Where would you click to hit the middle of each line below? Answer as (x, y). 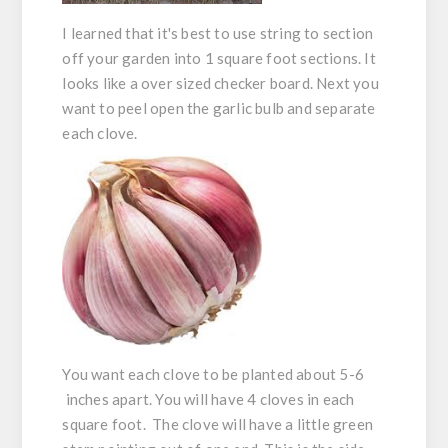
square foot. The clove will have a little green (218, 424)
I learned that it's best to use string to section (218, 33)
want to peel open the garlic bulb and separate (219, 108)
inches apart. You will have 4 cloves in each (208, 399)
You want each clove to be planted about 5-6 (213, 374)
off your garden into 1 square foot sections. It (219, 58)
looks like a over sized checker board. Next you (220, 83)
